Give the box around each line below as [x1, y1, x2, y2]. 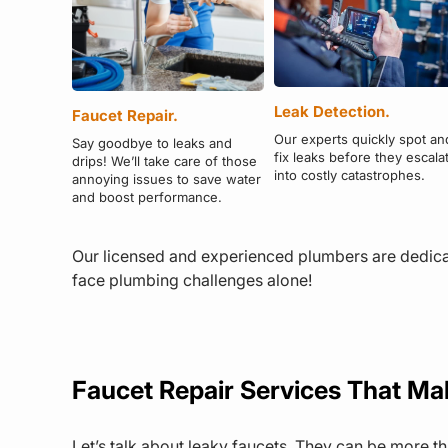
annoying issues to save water [72, 170, 261, 187]
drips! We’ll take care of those [72, 152, 257, 169]
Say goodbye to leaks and [72, 134, 232, 151]
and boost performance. [72, 188, 222, 205]
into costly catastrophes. [273, 167, 425, 184]
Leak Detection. [273, 102, 390, 122]
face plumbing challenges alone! [72, 269, 312, 290]
